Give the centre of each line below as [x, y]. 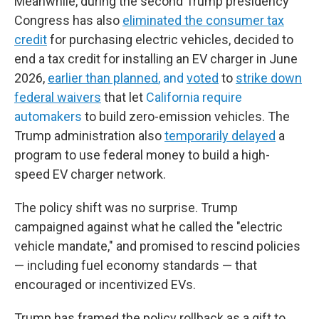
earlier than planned [103, 78]
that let [124, 97]
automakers [48, 116]
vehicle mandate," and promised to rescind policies [157, 246]
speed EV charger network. [90, 174]
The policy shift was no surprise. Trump [126, 208]
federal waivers [58, 97]
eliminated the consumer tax [203, 20]
